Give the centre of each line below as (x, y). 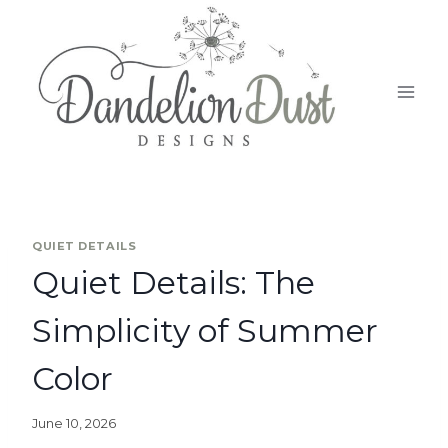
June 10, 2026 (74, 423)
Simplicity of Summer (205, 330)
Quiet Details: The (173, 282)
